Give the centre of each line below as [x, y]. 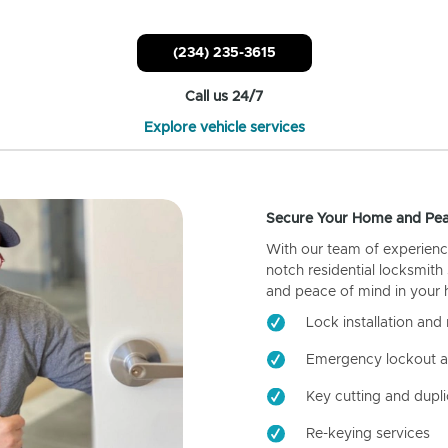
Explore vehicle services [224, 127]
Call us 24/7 [224, 96]
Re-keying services [367, 433]
